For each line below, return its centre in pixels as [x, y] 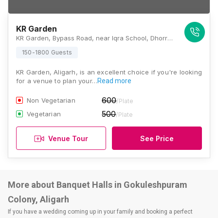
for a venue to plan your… [57, 81]
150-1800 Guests [47, 52]
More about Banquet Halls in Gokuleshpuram [98, 185]
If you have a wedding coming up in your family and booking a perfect [100, 212]
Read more [114, 81]
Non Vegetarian [51, 100]
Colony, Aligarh [38, 199]
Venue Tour [68, 138]
